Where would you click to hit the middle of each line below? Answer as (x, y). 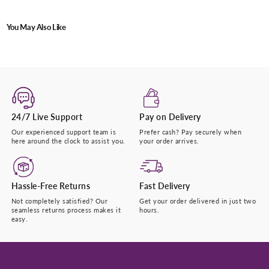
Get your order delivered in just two (198, 201)
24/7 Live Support (47, 116)
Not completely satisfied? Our (59, 201)
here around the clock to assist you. (68, 141)
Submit (134, 26)
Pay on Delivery (170, 116)
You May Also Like (36, 27)
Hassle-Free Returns (51, 186)
